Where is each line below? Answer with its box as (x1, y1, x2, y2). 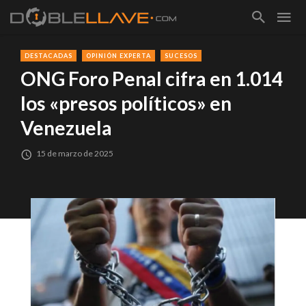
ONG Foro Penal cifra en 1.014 (20, 67, 283, 91)
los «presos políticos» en (20, 92, 232, 115)
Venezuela (20, 116, 112, 140)
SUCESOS (165, 52, 197, 59)
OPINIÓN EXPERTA (86, 52, 151, 59)
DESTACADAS (25, 52, 72, 59)
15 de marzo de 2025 (36, 148, 114, 159)
